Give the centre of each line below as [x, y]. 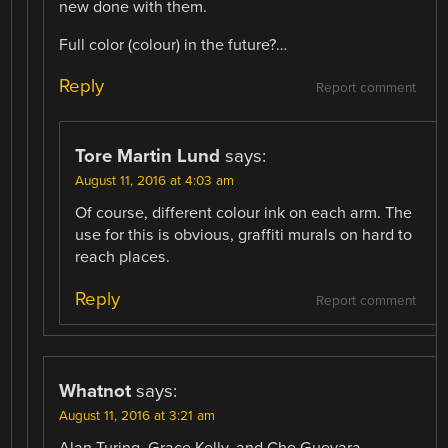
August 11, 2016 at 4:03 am [155, 181]
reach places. [123, 257]
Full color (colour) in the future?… [173, 45]
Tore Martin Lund [148, 156]
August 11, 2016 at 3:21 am [137, 415]
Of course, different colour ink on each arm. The [244, 213]
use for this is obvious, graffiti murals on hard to [244, 235]
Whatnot [95, 390]
